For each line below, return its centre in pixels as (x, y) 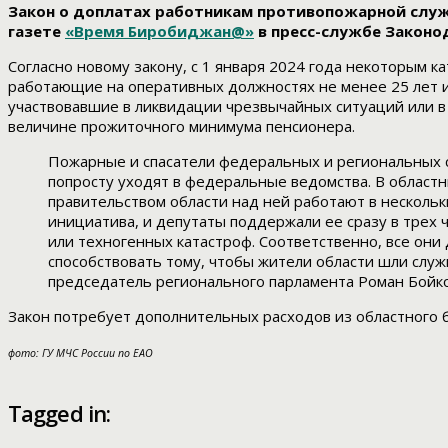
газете (36, 31)
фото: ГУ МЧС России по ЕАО (80, 353)
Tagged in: (59, 413)
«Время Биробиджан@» (159, 31)
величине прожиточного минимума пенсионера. (181, 126)
